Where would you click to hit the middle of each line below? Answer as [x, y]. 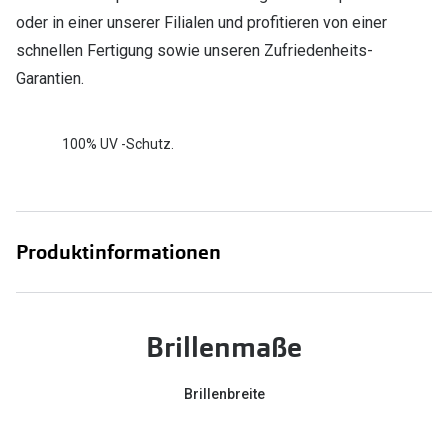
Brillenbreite [224, 394]
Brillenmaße [224, 348]
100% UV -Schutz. [118, 143]
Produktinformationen [118, 252]
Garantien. [50, 79]
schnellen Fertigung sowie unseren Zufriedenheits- [194, 51]
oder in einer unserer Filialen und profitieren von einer [201, 23]
